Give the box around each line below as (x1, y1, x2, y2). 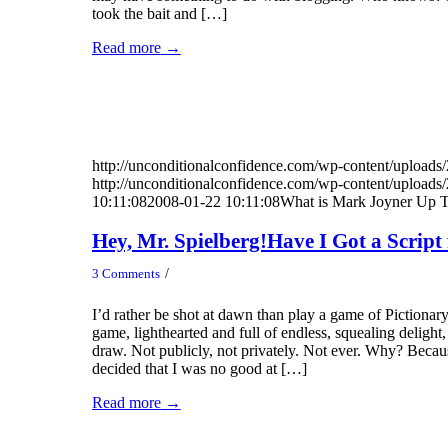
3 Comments (91, 265, 160, 281)
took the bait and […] (91, 4, 227, 22)
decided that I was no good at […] (91, 359, 307, 377)
